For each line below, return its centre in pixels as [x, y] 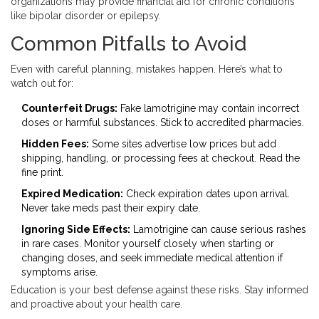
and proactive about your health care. [96, 304]
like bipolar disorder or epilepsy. [86, 16]
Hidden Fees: [55, 144]
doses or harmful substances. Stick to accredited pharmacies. [163, 123]
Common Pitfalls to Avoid [129, 44]
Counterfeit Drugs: [69, 109]
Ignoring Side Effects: [76, 230]
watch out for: [42, 84]
